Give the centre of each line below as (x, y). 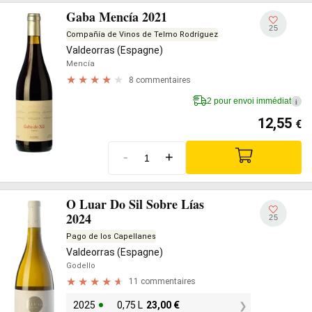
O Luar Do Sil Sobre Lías (135, 204)
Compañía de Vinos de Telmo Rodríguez (142, 34)
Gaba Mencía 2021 (117, 17)
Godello (81, 265)
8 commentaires (160, 80)
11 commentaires (162, 281)
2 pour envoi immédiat (249, 101)
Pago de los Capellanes (111, 236)
